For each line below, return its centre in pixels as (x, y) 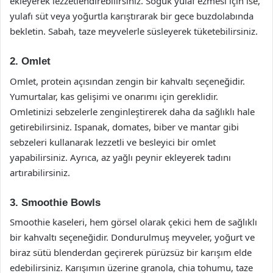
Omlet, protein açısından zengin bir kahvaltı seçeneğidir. (127, 81)
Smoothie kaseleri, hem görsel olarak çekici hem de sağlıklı (133, 222)
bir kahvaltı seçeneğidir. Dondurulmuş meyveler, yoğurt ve (132, 237)
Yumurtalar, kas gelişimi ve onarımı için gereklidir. (114, 96)
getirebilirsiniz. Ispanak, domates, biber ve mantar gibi (124, 126)
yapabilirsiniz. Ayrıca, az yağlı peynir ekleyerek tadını (120, 157)
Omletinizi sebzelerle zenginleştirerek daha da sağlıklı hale (132, 111)
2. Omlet (30, 61)
